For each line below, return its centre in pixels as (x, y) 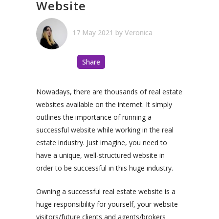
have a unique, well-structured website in (100, 155)
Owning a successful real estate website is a (106, 192)
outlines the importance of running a (94, 117)
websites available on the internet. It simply (104, 105)
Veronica (139, 33)
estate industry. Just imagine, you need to (102, 143)
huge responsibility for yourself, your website (107, 204)
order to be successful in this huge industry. (105, 168)
